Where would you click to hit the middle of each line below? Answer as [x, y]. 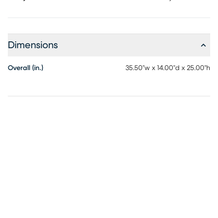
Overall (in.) [26, 68]
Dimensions [33, 45]
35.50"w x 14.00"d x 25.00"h [168, 68]
